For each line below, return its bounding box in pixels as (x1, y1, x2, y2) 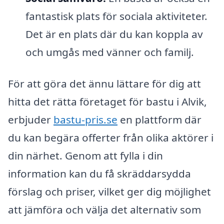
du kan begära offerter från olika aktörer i (8, 130, 213, 145)
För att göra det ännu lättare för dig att (8, 76, 201, 91)
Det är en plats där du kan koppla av (25, 26, 203, 41)
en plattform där (117, 112, 201, 127)
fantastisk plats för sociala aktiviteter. (25, 8, 207, 23)
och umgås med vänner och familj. (25, 44, 194, 59)
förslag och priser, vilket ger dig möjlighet (8, 184, 211, 199)
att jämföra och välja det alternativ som (8, 202, 201, 217)
